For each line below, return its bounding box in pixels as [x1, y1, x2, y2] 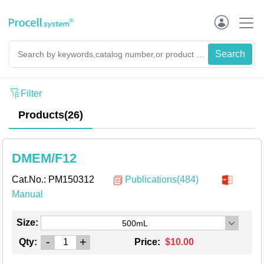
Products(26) [18, 109, 83, 121]
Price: [134, 236, 163, 247]
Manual [12, 189, 43, 199]
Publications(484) [125, 174, 199, 184]
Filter [21, 88, 42, 98]
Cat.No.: [12, 174, 48, 184]
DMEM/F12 [12, 151, 77, 166]
